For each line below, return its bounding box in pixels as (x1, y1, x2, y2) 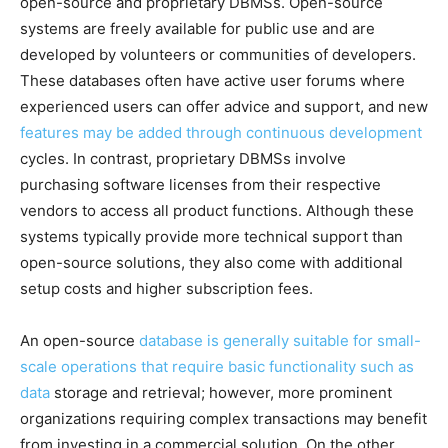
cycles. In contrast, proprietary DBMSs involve (20, 148, 346, 168)
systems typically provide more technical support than (20, 226, 403, 246)
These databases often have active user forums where (20, 70, 405, 90)
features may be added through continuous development (20, 122, 422, 142)
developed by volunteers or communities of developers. (20, 44, 416, 64)
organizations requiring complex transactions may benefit (20, 408, 427, 428)
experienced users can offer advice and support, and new (20, 96, 428, 116)
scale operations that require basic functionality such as (20, 356, 414, 376)
